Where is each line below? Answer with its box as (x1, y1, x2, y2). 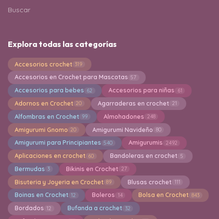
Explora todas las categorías (8, 39, 117, 49)
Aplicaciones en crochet (14, 152, 86, 160)
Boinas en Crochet (14, 191, 68, 199)
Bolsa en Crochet (138, 191, 189, 199)
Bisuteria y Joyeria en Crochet (14, 178, 104, 186)
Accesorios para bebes (14, 87, 84, 94)
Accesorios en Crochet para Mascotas (14, 73, 128, 81)
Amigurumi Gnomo (14, 126, 68, 133)
